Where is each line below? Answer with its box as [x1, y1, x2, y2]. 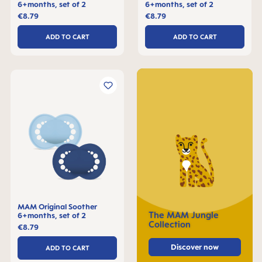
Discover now [171, 242, 219, 251]
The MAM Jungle [149, 210, 219, 220]
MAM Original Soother [18, 202, 97, 211]
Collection [149, 219, 191, 229]
